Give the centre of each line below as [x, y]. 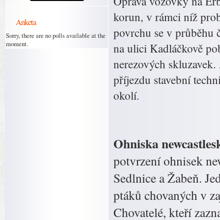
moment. [17, 44]
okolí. [126, 96]
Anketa [26, 22]
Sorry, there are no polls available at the [56, 35]
